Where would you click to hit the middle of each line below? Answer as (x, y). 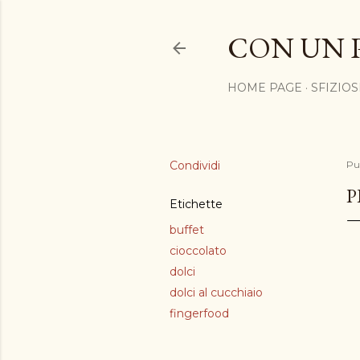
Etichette (196, 204)
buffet (187, 230)
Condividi (195, 166)
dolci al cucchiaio (216, 292)
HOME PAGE (265, 88)
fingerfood (199, 313)
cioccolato (198, 251)
